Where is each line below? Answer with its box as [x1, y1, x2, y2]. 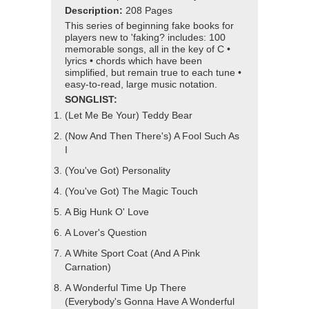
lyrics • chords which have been [65, 56, 202, 67]
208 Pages [126, 6, 172, 17]
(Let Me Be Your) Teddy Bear [65, 110, 192, 121]
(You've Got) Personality [65, 166, 170, 177]
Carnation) [65, 262, 111, 273]
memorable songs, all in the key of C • [65, 44, 230, 55]
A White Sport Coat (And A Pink [65, 248, 200, 259]
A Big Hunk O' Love [65, 207, 149, 218]
